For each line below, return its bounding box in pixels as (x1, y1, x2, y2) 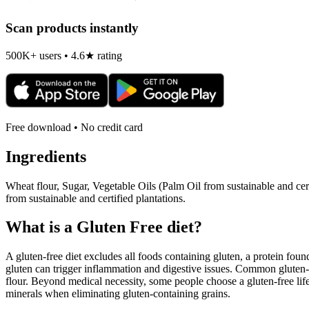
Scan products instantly (6, 21, 139, 36)
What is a (6, 218, 77, 237)
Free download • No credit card (6, 121, 143, 133)
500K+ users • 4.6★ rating (6, 49, 122, 61)
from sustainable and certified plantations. (6, 192, 186, 204)
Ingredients (6, 147, 86, 166)
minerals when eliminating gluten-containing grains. (6, 288, 230, 300)
